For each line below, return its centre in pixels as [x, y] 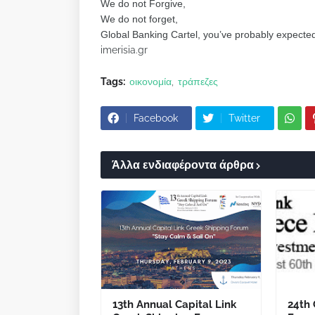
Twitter [244, 118]
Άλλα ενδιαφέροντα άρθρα [183, 165]
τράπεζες [198, 82]
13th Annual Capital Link [174, 304]
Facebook [156, 118]
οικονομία [150, 82]
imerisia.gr [124, 50]
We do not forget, [139, 19]
